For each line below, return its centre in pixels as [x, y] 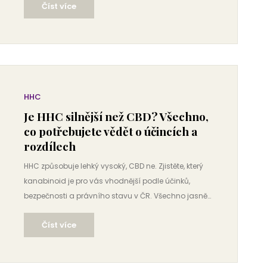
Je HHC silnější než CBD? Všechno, [116, 116]
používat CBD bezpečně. [67, 7]
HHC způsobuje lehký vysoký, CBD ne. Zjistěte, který [114, 166]
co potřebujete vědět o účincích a [111, 131]
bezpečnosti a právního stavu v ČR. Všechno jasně [116, 196]
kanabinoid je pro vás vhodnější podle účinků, [107, 181]
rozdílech [50, 146]
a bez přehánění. [54, 211]
